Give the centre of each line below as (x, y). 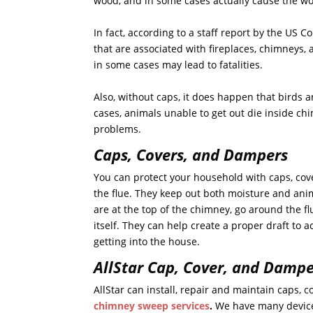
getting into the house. (147, 242)
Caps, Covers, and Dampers (191, 155)
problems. (118, 129)
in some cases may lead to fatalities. (179, 65)
